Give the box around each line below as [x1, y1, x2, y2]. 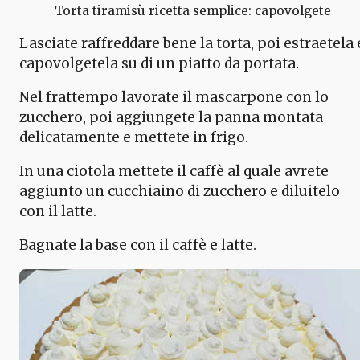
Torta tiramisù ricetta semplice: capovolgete [55, 3, 331, 19]
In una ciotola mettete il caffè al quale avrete [19, 162, 329, 181]
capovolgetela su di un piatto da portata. [19, 55, 299, 73]
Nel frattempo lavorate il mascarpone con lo [19, 88, 329, 107]
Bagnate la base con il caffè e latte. [19, 236, 256, 255]
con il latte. [19, 202, 96, 221]
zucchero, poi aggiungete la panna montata [19, 108, 323, 127]
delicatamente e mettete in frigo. [19, 129, 248, 147]
